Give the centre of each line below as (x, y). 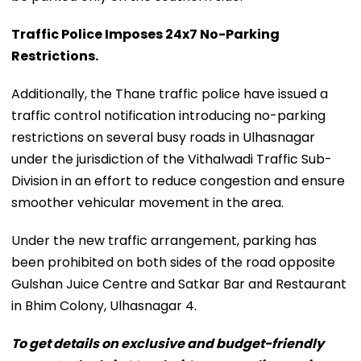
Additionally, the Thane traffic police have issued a (170, 93)
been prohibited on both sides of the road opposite (173, 262)
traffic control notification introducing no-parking (168, 115)
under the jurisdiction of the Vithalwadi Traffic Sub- (172, 159)
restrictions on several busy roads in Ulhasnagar (163, 137)
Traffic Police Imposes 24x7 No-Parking (145, 34)
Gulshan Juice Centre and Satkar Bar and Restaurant (179, 284)
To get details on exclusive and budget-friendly (168, 343)
